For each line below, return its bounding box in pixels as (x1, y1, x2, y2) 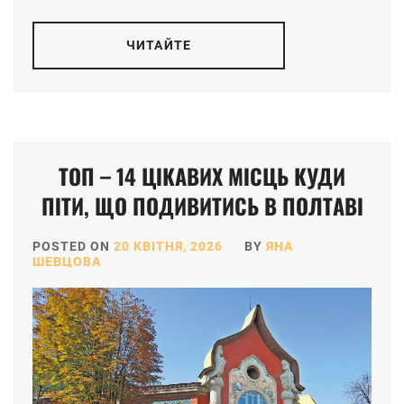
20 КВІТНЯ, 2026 (114, 239, 223, 254)
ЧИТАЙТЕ (126, 38, 191, 53)
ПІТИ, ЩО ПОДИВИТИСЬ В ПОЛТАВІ (41, 189, 363, 223)
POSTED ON (32, 239, 114, 254)
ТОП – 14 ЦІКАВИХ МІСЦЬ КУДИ (59, 160, 345, 193)
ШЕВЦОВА (32, 254, 101, 270)
